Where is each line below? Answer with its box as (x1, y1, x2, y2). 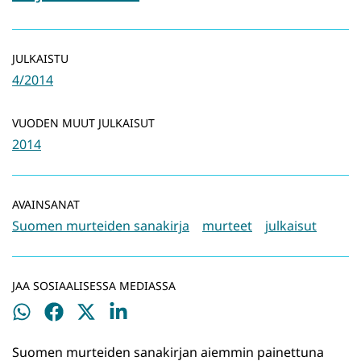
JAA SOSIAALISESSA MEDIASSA (12, 278, 176, 294)
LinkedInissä (108, 326, 184, 345)
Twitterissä (76, 326, 143, 345)
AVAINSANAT (12, 197, 80, 213)
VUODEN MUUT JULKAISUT (12, 115, 155, 131)
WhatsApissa (11, 326, 89, 345)
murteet (202, 217, 252, 235)
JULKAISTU (12, 51, 68, 67)
